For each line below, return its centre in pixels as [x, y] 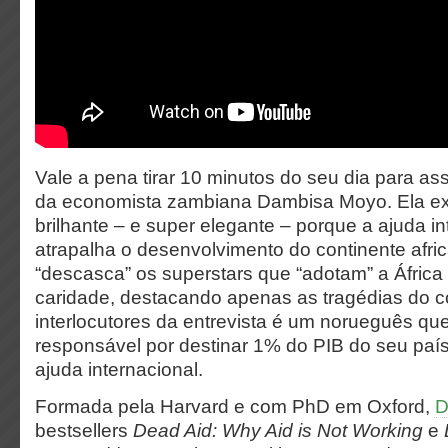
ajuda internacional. [119, 369]
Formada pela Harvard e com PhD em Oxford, [235, 406]
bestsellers [84, 430]
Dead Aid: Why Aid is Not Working [280, 430]
